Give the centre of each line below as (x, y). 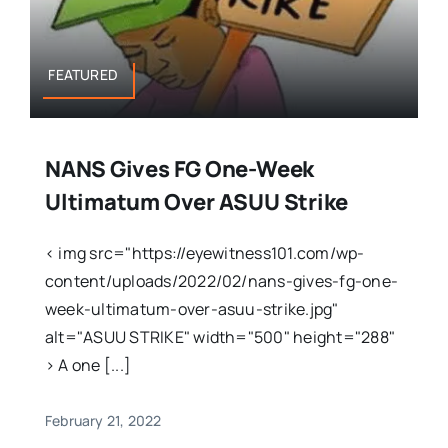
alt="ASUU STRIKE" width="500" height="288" (220, 336)
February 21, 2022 (103, 420)
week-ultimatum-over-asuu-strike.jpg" (191, 308)
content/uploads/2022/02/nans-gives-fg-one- (221, 280)
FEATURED (83, 74)
